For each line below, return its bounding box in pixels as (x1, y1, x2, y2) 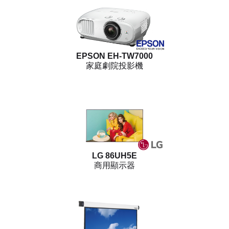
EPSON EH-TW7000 (76, 52, 153, 61)
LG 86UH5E (92, 151, 137, 161)
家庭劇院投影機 (86, 61, 143, 71)
